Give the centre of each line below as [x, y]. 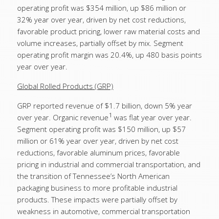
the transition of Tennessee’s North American [93, 176]
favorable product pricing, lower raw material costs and [109, 31]
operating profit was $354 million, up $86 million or [102, 8]
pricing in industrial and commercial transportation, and [109, 164]
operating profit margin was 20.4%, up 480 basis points [109, 55]
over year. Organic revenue [63, 117]
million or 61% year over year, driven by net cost [98, 141]
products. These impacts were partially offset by [97, 199]
